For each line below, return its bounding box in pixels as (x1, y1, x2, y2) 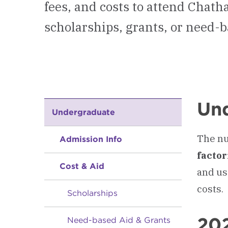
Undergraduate (52, 107, 115, 117)
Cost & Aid (60, 161, 104, 171)
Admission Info (60, 134, 122, 144)
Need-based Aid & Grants (67, 215, 170, 225)
